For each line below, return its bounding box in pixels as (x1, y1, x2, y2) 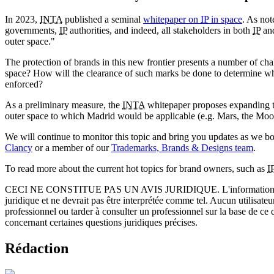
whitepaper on (143, 14, 201, 24)
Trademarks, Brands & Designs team (111, 143, 253, 153)
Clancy (5, 143, 32, 153)
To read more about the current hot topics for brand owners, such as (5, 163, 267, 174)
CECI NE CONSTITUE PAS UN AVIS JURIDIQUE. (5, 184, 220, 194)
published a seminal (62, 14, 143, 24)
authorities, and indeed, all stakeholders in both (67, 25, 253, 35)
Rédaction (5, 240, 68, 256)
